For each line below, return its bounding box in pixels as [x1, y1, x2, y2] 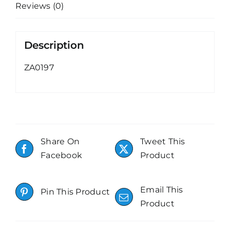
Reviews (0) [15, 1, 64, 11]
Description [24, 39, 84, 51]
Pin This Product [41, 187, 110, 197]
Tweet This [140, 137, 185, 147]
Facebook [41, 150, 83, 161]
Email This [140, 185, 183, 195]
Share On [41, 137, 80, 147]
